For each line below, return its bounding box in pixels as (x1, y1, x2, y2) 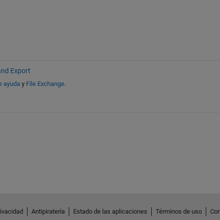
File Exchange (26, 80, 64, 87)
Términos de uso (155, 208, 202, 215)
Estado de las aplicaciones (73, 208, 147, 215)
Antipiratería (31, 208, 65, 215)
